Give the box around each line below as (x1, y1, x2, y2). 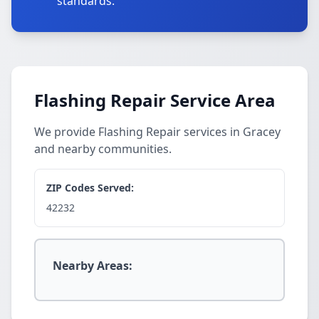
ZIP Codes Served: (46, 181, 134, 194)
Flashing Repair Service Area (34, 88, 276, 112)
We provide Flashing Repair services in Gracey (34, 124, 281, 140)
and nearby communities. (34, 141, 172, 157)
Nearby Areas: (53, 258, 132, 273)
